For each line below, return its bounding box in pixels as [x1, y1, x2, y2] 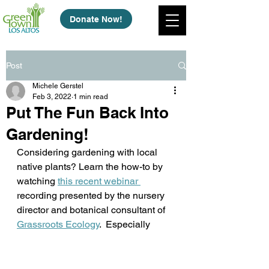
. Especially [99, 219, 153, 230]
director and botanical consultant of [17, 204, 168, 216]
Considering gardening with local [17, 147, 160, 158]
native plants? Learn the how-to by [17, 161, 165, 172]
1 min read [73, 92, 108, 101]
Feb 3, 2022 [32, 92, 71, 101]
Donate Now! [70, 14, 122, 24]
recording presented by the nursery [17, 190, 167, 201]
